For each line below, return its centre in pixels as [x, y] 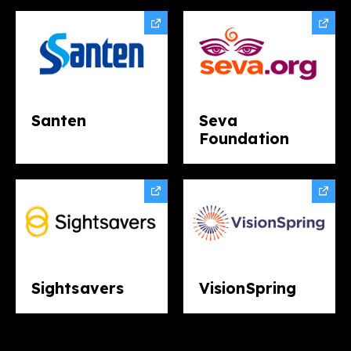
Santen [59, 120]
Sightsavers [78, 289]
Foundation [244, 138]
